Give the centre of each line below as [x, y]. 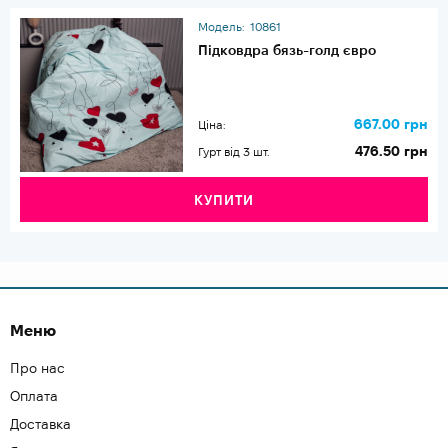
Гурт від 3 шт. [234, 151]
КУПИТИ [224, 200]
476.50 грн [391, 150]
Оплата [34, 396]
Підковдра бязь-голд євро [287, 50]
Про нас [37, 368]
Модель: [222, 27]
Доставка [40, 424]
